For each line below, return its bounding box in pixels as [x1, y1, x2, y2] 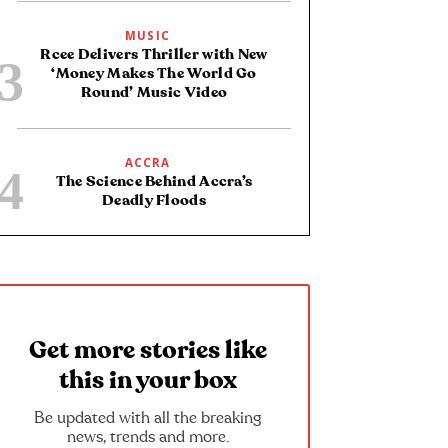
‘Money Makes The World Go [51, 65, 257, 81]
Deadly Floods [102, 192, 206, 208]
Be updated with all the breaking [34, 408, 262, 429]
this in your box [59, 368, 237, 394]
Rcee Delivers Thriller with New [40, 46, 268, 62]
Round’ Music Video [80, 84, 228, 100]
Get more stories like [29, 338, 267, 364]
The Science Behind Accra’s [55, 173, 253, 189]
